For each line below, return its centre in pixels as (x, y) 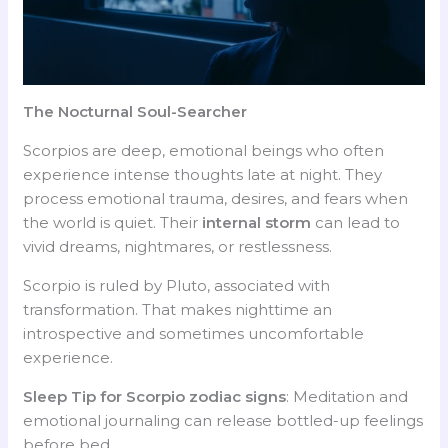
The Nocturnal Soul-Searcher (135, 111)
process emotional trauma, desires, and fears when (216, 198)
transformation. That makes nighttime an (178, 309)
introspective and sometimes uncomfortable (194, 333)
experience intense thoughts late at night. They (203, 174)
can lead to (356, 222)
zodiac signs (238, 396)
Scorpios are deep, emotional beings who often (204, 150)
